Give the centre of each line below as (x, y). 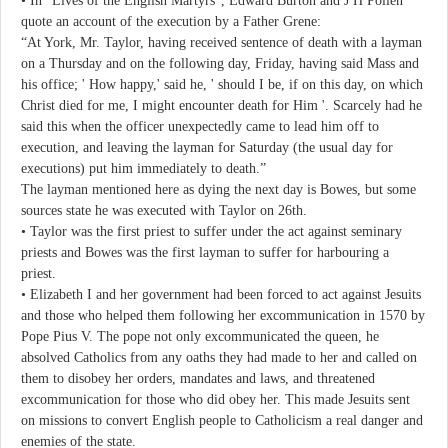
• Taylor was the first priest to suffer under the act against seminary (211, 231)
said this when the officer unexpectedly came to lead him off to (200, 126)
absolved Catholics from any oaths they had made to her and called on (219, 357)
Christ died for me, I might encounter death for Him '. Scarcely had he (221, 105)
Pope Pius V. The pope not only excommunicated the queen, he (200, 336)
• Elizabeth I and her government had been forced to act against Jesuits (221, 294)
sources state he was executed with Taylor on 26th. (164, 210)
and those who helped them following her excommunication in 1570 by (223, 315)
